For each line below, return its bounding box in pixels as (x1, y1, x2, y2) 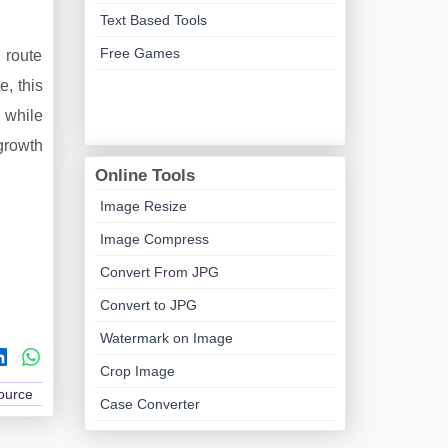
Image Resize (99, 198, 187, 214)
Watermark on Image (99, 330, 233, 346)
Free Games (99, 45, 180, 61)
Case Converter (99, 396, 200, 412)
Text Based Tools (99, 12, 207, 28)
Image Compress (99, 231, 209, 247)
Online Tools (94, 166, 195, 185)
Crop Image (99, 363, 175, 379)
